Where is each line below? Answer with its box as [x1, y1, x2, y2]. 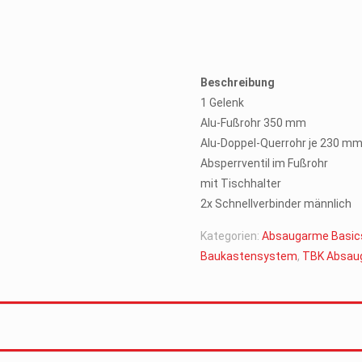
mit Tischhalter [200, 177, 282, 190]
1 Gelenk [200, 96, 245, 109]
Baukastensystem [200, 250, 298, 263]
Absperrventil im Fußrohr [200, 157, 329, 170]
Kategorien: [200, 229, 263, 242]
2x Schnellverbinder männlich [200, 197, 352, 210]
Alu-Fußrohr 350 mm [200, 116, 307, 129]
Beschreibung [200, 76, 276, 89]
